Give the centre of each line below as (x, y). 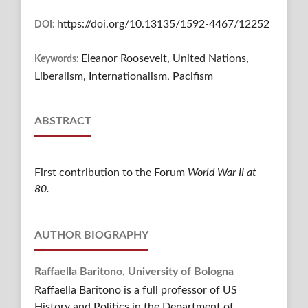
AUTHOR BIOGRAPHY (91, 235)
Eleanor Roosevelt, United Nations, (165, 59)
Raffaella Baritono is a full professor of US (135, 290)
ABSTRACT (63, 121)
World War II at (220, 173)
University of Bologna (180, 272)
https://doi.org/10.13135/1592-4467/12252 (163, 24)
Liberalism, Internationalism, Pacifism (123, 77)
